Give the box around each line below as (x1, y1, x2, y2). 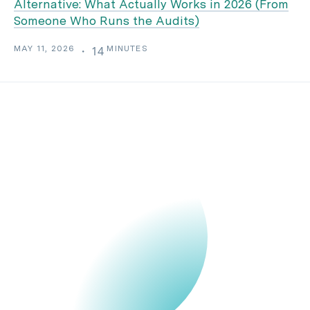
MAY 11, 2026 (14, 43, 75, 53)
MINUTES (107, 43, 148, 53)
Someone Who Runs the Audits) (14, 12, 199, 28)
